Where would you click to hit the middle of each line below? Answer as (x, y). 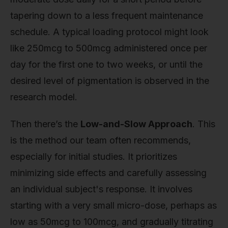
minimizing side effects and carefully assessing (108, 173)
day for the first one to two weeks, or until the (106, 64)
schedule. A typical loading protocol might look (109, 32)
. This (204, 124)
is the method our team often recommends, (101, 140)
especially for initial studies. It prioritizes (94, 157)
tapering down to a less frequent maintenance (107, 15)
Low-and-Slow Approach (136, 124)
